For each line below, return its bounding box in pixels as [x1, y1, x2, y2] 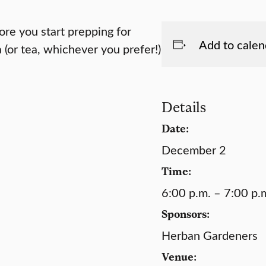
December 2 [161, 141, 226, 157]
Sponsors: [161, 207, 210, 220]
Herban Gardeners [161, 227, 258, 243]
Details [161, 98, 206, 115]
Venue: [161, 249, 197, 263]
